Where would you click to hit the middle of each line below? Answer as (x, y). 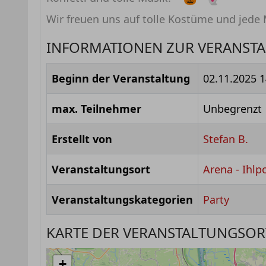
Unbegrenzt (232, 109)
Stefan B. (226, 139)
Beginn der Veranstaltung (121, 79)
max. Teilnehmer (96, 109)
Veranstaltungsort (101, 170)
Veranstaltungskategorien (122, 200)
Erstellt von (82, 139)
